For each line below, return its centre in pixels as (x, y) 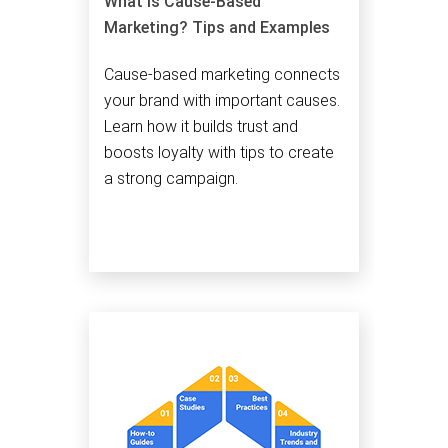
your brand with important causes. (222, 100)
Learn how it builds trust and (201, 126)
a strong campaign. (171, 178)
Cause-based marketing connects (222, 74)
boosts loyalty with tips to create (219, 152)
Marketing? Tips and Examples (217, 27)
